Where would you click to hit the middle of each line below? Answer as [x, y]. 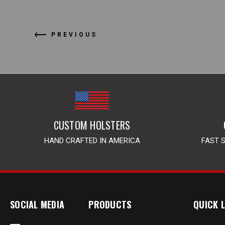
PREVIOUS [75, 34]
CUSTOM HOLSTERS [92, 125]
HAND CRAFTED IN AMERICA [92, 141]
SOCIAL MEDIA [37, 205]
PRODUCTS [110, 205]
